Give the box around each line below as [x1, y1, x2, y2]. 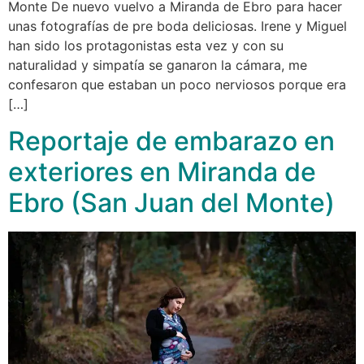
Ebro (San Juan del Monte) [8, 186, 335, 219]
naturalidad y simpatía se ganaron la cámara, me [8, 57, 307, 74]
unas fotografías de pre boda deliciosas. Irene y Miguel [8, 18, 347, 35]
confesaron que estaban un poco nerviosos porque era [8, 76, 346, 93]
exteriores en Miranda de [8, 155, 316, 188]
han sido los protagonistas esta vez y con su [8, 37, 284, 54]
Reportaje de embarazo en [8, 124, 335, 157]
